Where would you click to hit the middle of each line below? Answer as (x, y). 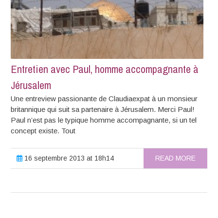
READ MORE (175, 158)
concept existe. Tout (43, 130)
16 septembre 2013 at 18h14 (68, 158)
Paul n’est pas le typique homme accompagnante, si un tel (104, 120)
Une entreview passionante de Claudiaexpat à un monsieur (104, 98)
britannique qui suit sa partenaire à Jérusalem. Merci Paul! (103, 109)
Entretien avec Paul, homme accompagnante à (105, 69)
